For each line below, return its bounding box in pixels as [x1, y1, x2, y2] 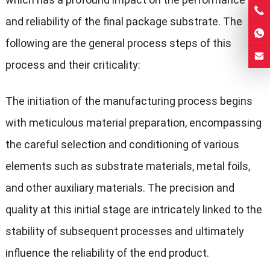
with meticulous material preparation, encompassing [5, 116, 262, 129]
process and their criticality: [5, 58, 140, 71]
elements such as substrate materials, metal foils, [5, 159, 250, 172]
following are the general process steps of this [5, 36, 231, 49]
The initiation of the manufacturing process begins [5, 94, 253, 107]
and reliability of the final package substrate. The [5, 14, 242, 28]
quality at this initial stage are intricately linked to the [5, 202, 262, 216]
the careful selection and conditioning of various [5, 137, 239, 151]
